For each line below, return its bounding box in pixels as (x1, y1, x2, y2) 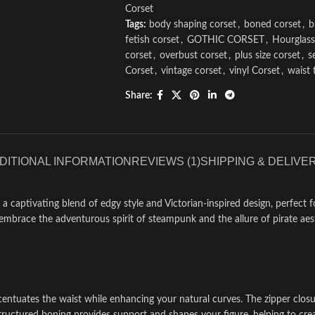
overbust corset (159, 51, 227, 61)
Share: (124, 91, 153, 101)
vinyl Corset (229, 66, 280, 77)
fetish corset (124, 35, 179, 46)
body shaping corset (148, 20, 236, 30)
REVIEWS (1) (131, 155, 200, 168)
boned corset (243, 20, 301, 30)
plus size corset (234, 51, 300, 61)
